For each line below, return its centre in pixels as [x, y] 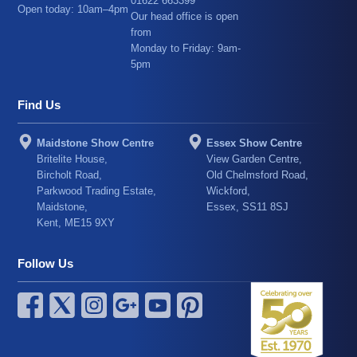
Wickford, [229, 190]
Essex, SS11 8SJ [248, 206]
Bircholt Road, [70, 175]
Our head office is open [185, 16]
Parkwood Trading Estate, [97, 190]
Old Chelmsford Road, [258, 175]
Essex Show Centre [255, 143]
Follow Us [46, 263]
